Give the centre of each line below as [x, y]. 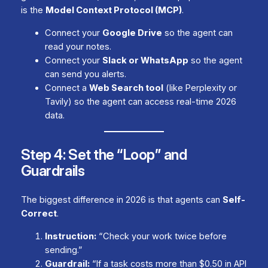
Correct [39, 214]
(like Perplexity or [200, 88]
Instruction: [70, 236]
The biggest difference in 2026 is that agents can [121, 200]
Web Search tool [126, 88]
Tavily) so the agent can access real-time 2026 [140, 101]
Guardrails [53, 171]
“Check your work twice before [161, 236]
